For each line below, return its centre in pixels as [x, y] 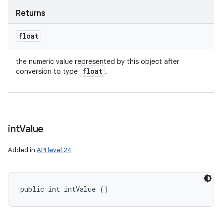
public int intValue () [64, 189]
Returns [30, 13]
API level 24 [54, 150]
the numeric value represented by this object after [98, 61]
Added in [22, 150]
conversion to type [48, 71]
